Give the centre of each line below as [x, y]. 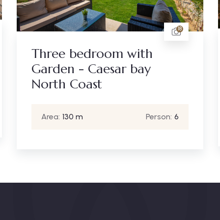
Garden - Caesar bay [91, 69]
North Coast [67, 84]
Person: [159, 117]
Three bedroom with [92, 54]
